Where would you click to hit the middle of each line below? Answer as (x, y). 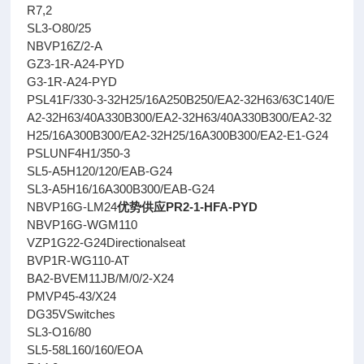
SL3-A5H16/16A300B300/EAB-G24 (121, 189)
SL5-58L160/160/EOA (85, 350)
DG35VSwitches (71, 314)
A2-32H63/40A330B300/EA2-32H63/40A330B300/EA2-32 (180, 117)
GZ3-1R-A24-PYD (76, 64)
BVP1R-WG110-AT (78, 260)
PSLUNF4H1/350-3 (79, 153)
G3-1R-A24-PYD (72, 82)
